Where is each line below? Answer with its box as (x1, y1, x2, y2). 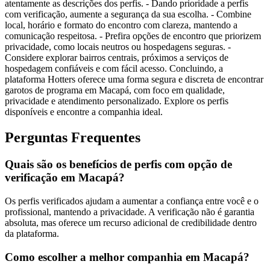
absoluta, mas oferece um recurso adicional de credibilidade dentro (5, 218, 257, 228)
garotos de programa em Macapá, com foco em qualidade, (5, 85, 225, 96)
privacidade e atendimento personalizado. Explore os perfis (5, 96, 228, 107)
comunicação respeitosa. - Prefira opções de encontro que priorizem (5, 31, 261, 42)
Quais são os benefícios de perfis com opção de (5, 158, 232, 171)
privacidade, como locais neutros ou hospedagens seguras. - (5, 42, 231, 52)
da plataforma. (5, 228, 59, 239)
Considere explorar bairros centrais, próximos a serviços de (5, 52, 228, 63)
